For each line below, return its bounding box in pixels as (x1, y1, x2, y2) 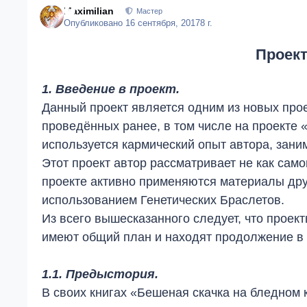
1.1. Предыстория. (42, 267, 158, 281)
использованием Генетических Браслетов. (42, 193, 288, 207)
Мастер (134, 6, 163, 15)
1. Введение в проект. (42, 82, 180, 96)
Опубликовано (64, 19, 126, 28)
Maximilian (64, 5, 114, 16)
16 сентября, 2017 (125, 19, 201, 28)
